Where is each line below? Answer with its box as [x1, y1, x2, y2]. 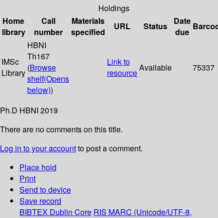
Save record [19, 195, 61, 207]
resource [107, 67, 137, 79]
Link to [107, 56, 130, 68]
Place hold [19, 162, 56, 173]
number [34, 26, 63, 38]
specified [71, 26, 105, 38]
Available [139, 62, 172, 73]
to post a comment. [76, 143, 143, 154]
